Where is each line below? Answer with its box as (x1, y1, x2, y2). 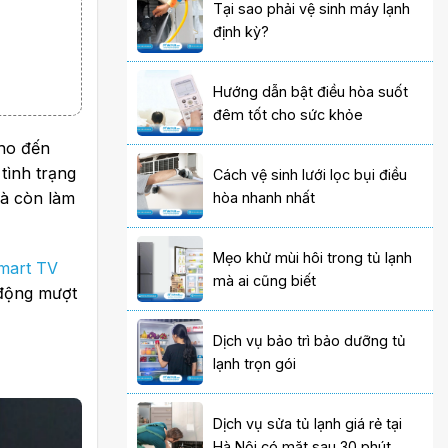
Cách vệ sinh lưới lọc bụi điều (213, 166, 408, 184)
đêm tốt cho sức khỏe (213, 106, 364, 124)
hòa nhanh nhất (213, 189, 316, 207)
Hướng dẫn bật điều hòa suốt (213, 83, 409, 101)
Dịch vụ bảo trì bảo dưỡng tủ (213, 332, 407, 350)
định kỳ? (213, 23, 270, 41)
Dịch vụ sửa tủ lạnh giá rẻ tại (213, 415, 403, 433)
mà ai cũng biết (213, 272, 317, 290)
